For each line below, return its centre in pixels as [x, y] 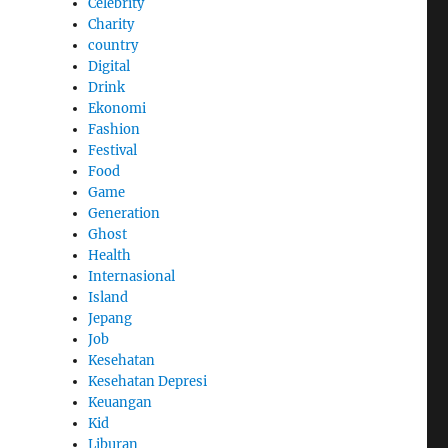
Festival [113, 151]
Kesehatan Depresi [148, 382]
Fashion [114, 130]
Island [108, 298]
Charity [111, 25]
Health [110, 256]
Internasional [132, 277]
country [113, 46]
